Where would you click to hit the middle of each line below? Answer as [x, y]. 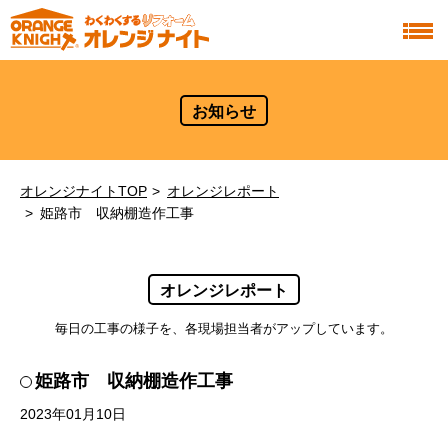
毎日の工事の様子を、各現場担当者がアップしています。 [224, 328]
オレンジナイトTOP [83, 191]
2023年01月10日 [73, 414]
